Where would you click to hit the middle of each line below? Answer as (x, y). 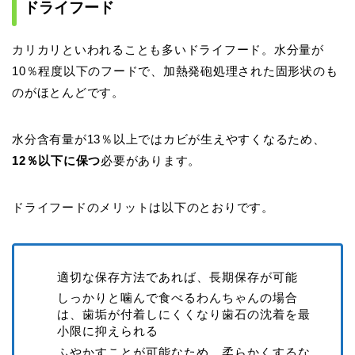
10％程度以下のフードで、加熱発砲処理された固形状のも (175, 71)
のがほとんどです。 (68, 93)
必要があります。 (151, 161)
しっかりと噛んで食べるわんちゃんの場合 (177, 298)
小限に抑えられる (108, 331)
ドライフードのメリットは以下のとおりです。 (143, 208)
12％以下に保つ (57, 161)
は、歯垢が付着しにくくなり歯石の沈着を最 (184, 315)
